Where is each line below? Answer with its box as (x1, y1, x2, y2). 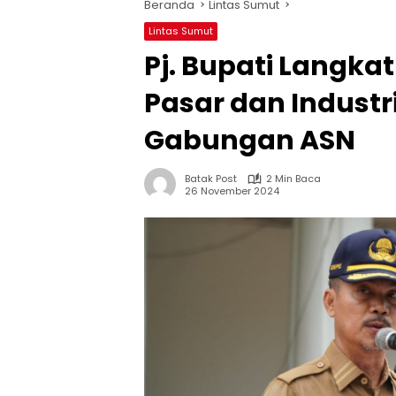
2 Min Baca (266, 171, 321, 186)
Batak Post (185, 171, 237, 186)
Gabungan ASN (144, 122, 355, 159)
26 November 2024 (185, 183, 279, 198)
